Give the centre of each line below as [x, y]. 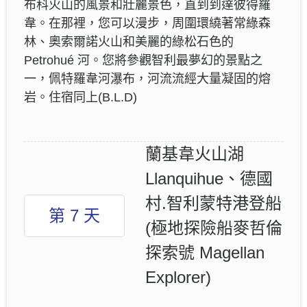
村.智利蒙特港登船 [213, 203]
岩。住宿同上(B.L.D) [81, 97]
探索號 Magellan [205, 252]
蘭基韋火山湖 [195, 153]
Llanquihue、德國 [209, 178]
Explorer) [178, 277]
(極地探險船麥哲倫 [214, 228]
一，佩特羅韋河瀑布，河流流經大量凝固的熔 [147, 78]
